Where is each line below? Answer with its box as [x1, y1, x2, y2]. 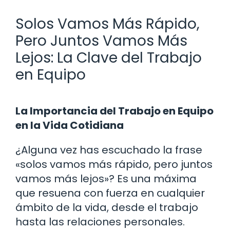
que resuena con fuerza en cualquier [15, 185, 205, 200]
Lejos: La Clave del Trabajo [15, 47, 202, 68]
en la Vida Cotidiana [15, 118, 124, 132]
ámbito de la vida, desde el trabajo [15, 200, 198, 215]
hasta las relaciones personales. [15, 214, 185, 229]
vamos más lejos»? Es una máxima [15, 171, 197, 186]
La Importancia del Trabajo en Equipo [15, 103, 214, 118]
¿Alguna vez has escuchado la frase [15, 142, 202, 157]
